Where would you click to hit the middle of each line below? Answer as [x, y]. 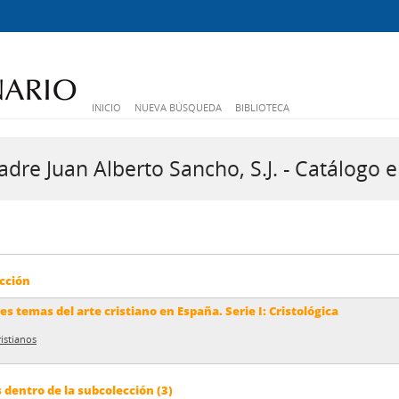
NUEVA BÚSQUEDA [178, 107]
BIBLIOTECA [262, 107]
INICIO [106, 107]
